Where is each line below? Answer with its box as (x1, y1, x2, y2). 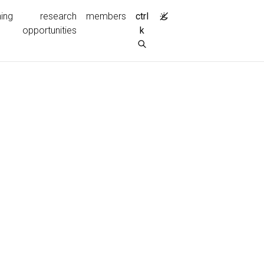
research (40, 11, 77, 22)
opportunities (22, 25, 77, 36)
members (86, 11, 126, 22)
